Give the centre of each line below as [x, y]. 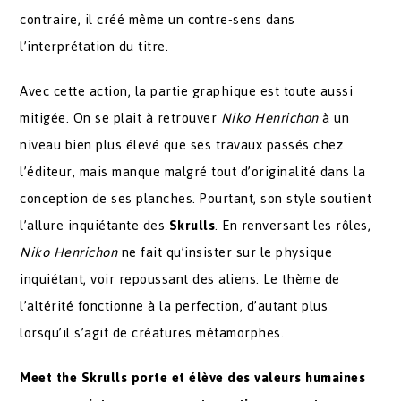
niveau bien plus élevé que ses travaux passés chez [182, 145]
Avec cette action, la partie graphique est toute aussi [187, 91]
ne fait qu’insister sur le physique [225, 252]
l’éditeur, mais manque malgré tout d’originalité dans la [193, 171]
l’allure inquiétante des [94, 225]
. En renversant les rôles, [293, 225]
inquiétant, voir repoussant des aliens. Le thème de [180, 279]
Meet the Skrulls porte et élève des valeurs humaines [193, 377]
